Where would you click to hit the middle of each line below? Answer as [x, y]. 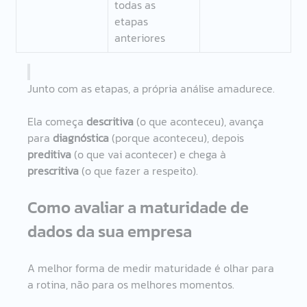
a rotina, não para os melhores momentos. [131, 284]
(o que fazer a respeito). [139, 170]
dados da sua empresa [110, 231]
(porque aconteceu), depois [178, 137]
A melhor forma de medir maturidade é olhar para [152, 268]
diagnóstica [81, 137]
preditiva [50, 154]
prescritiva [53, 170]
